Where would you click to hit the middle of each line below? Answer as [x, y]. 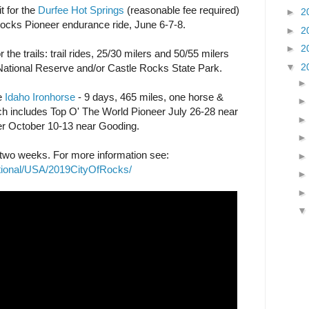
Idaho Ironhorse [40, 97]
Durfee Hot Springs [81, 10]
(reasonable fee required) [182, 10]
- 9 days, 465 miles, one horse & [149, 97]
